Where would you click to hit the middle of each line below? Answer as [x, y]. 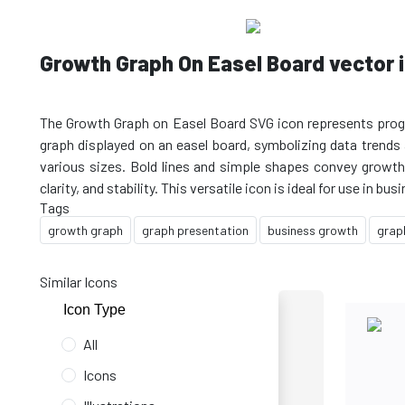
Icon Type [94, 310]
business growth [313, 230]
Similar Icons [79, 282]
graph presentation [195, 230]
